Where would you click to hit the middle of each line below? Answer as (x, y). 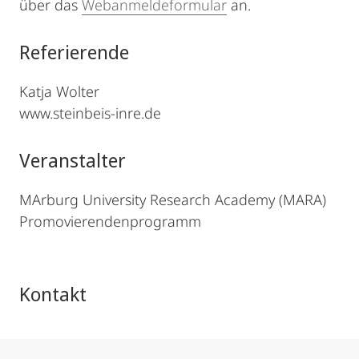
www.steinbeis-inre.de (90, 113)
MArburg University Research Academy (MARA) (173, 200)
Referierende (74, 52)
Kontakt (53, 294)
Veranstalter (73, 160)
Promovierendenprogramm (110, 221)
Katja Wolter (59, 91)
